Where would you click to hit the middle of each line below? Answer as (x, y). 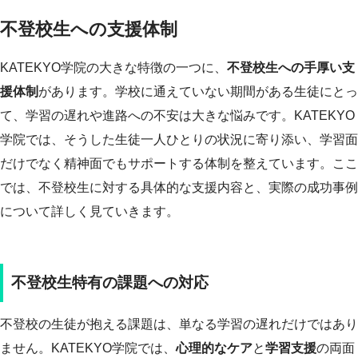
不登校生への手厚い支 (291, 67)
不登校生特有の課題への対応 (110, 282)
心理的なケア (214, 348)
